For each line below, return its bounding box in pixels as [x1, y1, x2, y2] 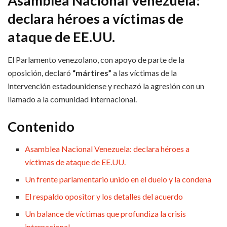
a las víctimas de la [113, 68, 177, 78]
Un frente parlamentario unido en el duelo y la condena [25, 174, 212, 184]
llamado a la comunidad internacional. [8, 94, 137, 104]
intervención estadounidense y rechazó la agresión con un [8, 81, 204, 91]
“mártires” [71, 68, 113, 78]
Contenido [8, 118, 74, 135]
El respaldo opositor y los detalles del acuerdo [25, 192, 183, 202]
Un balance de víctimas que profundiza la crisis [25, 209, 186, 219]
